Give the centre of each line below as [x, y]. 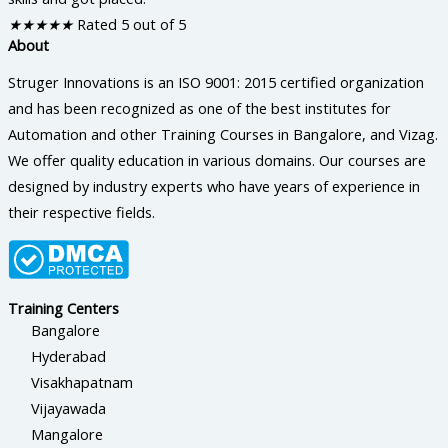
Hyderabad [69, 356]
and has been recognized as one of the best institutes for [199, 107]
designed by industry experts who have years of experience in [214, 185]
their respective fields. [81, 211]
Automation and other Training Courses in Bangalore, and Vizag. [223, 133]
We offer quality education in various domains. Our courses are [217, 159]
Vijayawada [69, 408]
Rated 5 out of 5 [131, 24]
